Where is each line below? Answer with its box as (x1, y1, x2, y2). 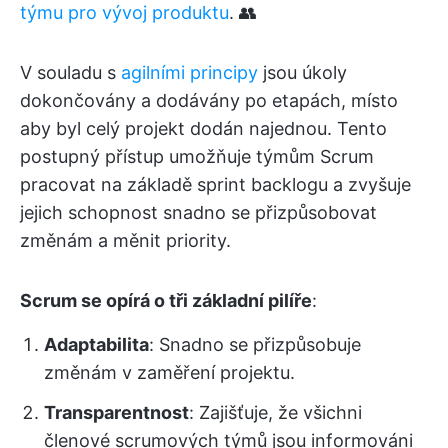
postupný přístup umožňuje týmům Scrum (20, 145, 374, 167)
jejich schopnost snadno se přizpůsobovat (20, 201, 377, 223)
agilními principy (121, 61, 258, 83)
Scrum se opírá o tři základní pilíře (20, 289, 312, 311)
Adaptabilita (44, 333, 149, 355)
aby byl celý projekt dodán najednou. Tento (20, 117, 387, 139)
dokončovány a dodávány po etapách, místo (20, 89, 398, 111)
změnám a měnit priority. (20, 229, 231, 251)
